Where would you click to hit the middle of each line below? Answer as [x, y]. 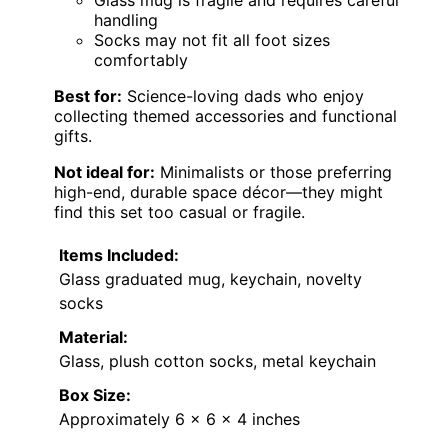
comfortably [141, 60]
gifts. [73, 136]
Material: [93, 337]
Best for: [88, 96]
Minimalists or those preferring [273, 172]
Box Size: [95, 395]
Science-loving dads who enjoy [243, 96]
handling [126, 20]
